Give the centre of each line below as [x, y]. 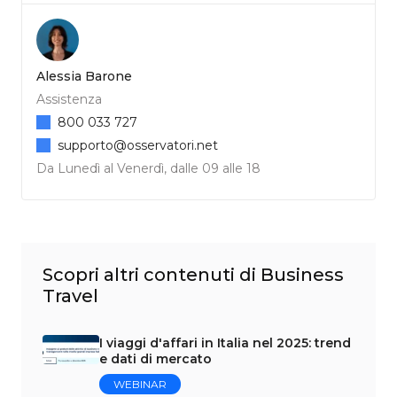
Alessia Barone [84, 76]
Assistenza [69, 99]
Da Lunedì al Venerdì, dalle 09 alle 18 [148, 168]
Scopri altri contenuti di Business [193, 274]
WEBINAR [140, 384]
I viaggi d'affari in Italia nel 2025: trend [226, 343]
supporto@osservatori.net [138, 145]
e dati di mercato [156, 358]
